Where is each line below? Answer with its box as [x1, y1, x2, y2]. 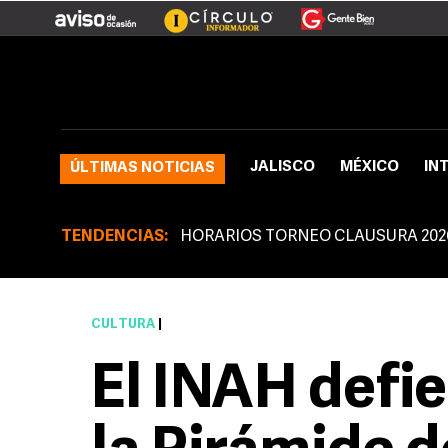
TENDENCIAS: [61, 229, 168, 245]
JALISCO [250, 160, 315, 175]
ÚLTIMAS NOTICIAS [70, 161, 215, 176]
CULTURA [91, 318, 155, 331]
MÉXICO [340, 160, 399, 175]
